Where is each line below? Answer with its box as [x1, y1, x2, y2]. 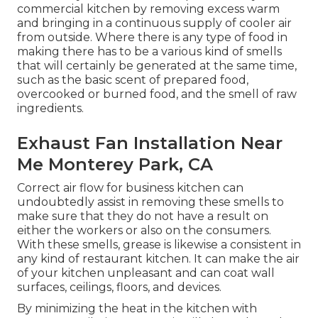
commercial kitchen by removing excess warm [17, 1, 280, 16]
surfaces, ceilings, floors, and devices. [17, 280, 221, 294]
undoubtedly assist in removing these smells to [17, 194, 284, 209]
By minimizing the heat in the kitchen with [17, 301, 257, 315]
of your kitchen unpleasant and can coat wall [17, 265, 275, 280]
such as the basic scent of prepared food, [17, 72, 248, 87]
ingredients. [17, 101, 84, 115]
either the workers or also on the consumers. [17, 223, 271, 237]
